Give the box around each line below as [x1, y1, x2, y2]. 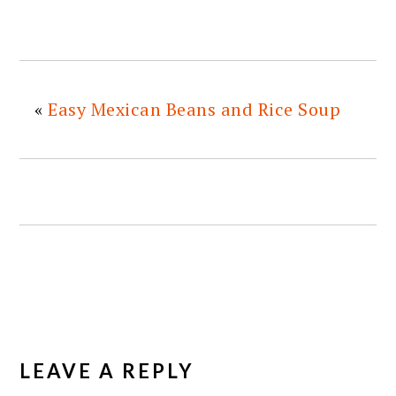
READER [19, 316, 119, 343]
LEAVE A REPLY [19, 358, 195, 383]
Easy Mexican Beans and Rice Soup [48, 96, 341, 121]
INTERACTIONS [19, 344, 209, 370]
